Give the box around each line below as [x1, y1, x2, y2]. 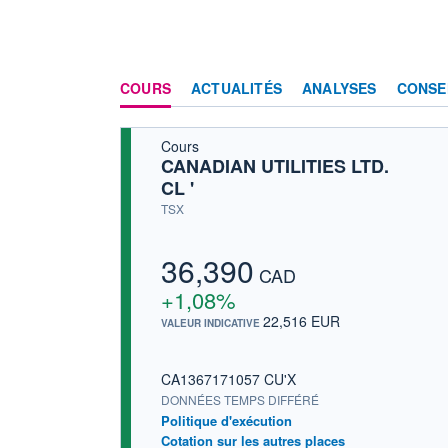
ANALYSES [302, 77, 377, 98]
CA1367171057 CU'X [161, 368, 296, 389]
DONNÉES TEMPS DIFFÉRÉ [161, 390, 319, 408]
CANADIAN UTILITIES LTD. [161, 152, 389, 179]
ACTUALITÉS [191, 77, 282, 98]
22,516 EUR [263, 311, 340, 332]
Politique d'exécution [161, 410, 292, 430]
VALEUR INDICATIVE [161, 316, 263, 331]
